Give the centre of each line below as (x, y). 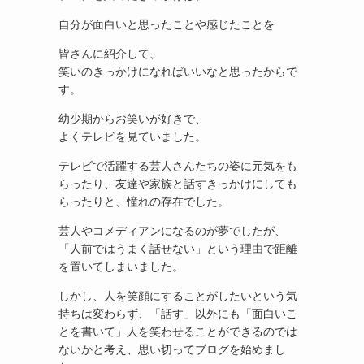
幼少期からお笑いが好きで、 (132, 118)
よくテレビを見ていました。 (132, 136)
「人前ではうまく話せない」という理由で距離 (178, 248)
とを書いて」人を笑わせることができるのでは (178, 331)
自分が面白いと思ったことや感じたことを (167, 24)
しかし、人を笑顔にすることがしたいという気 (178, 295)
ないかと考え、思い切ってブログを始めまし (172, 349)
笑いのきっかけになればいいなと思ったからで (178, 71)
